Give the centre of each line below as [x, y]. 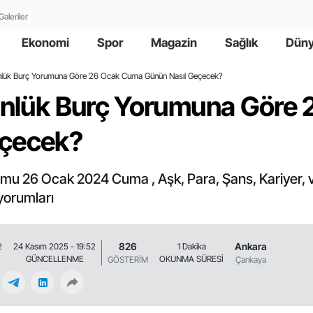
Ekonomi [45, 42]
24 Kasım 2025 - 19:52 [54, 246]
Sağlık [241, 42]
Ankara [251, 247]
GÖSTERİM [128, 260]
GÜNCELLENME [54, 259]
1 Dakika [191, 246]
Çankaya [251, 260]
